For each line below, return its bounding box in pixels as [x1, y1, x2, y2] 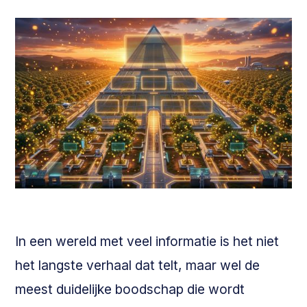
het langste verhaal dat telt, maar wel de [15, 257, 260, 274]
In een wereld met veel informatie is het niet [15, 233, 280, 250]
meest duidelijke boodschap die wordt [15, 281, 245, 298]
